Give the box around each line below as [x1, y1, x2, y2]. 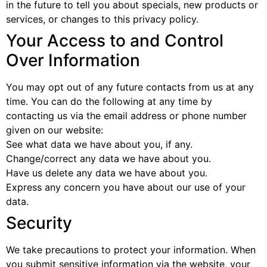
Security [6, 213, 72, 233]
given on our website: [6, 124, 103, 136]
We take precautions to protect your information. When [6, 244, 256, 256]
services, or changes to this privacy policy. [6, 13, 198, 25]
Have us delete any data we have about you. [6, 167, 207, 179]
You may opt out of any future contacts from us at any [6, 81, 254, 93]
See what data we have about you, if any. [6, 138, 193, 150]
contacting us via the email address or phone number [6, 110, 247, 122]
